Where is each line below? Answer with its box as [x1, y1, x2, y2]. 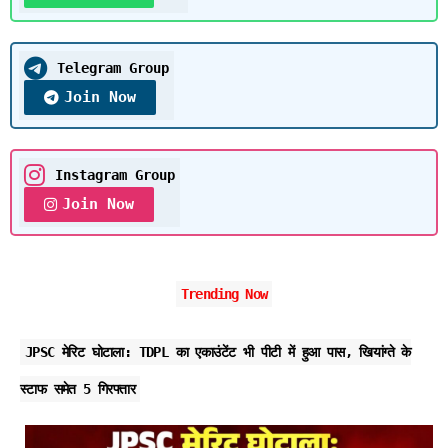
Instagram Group [55, 167, 175, 184]
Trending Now [181, 286, 267, 303]
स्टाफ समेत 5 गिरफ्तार [20, 381, 135, 398]
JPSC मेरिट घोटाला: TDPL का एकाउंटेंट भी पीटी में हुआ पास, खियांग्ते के [25, 344, 411, 361]
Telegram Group [57, 60, 169, 77]
